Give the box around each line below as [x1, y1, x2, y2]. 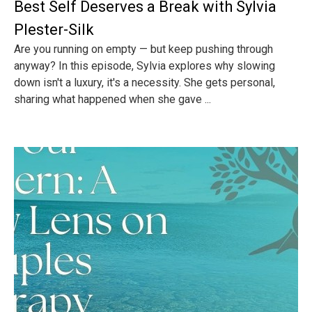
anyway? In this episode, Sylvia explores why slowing [14, 59, 275, 72]
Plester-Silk [14, 21, 94, 38]
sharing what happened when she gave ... [14, 93, 211, 106]
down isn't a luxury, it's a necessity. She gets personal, [14, 76, 275, 89]
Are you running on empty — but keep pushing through [14, 42, 273, 56]
